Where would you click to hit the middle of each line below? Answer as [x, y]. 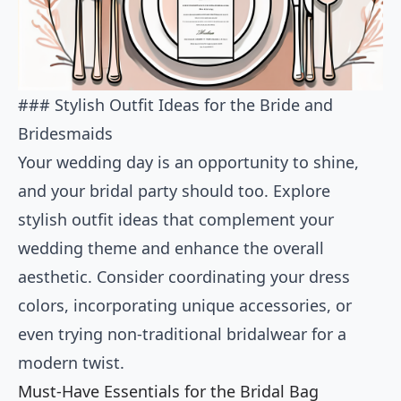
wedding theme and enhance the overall [171, 248]
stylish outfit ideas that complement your [176, 220]
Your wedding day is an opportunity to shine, [188, 162]
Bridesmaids [65, 134]
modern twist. [71, 363]
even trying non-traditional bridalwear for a [182, 334]
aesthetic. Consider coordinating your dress [184, 277]
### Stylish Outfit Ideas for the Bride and [175, 105]
